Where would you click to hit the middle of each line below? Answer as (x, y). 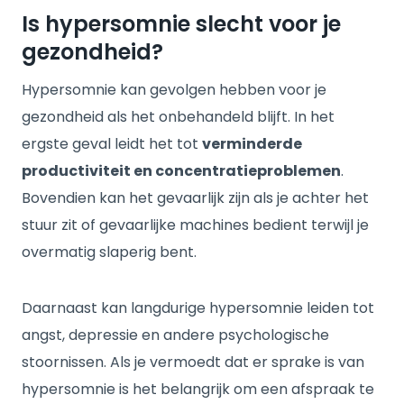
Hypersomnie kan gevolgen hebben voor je (174, 90)
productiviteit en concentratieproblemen (181, 171)
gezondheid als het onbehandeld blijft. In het (178, 117)
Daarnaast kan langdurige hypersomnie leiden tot (198, 308)
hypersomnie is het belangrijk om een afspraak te (198, 389)
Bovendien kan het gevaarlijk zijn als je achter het (195, 198)
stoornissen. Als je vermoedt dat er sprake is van (193, 362)
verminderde (252, 144)
